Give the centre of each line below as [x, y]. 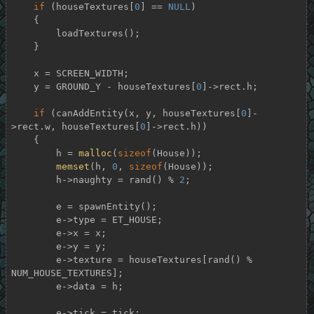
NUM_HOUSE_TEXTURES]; [67, 273]
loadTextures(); [33, 33]
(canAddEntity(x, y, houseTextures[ [143, 113]
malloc [95, 153]
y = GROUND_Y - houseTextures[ [115, 86]
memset [73, 166]
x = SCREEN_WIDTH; [22, 73]
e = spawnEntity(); [33, 206]
